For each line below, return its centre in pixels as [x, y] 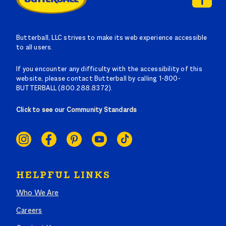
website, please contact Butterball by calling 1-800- [98, 79]
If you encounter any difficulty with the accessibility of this [109, 70]
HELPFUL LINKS [63, 176]
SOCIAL [35, 128]
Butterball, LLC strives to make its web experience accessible [112, 39]
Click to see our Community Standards [77, 111]
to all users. [35, 48]
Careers [29, 211]
